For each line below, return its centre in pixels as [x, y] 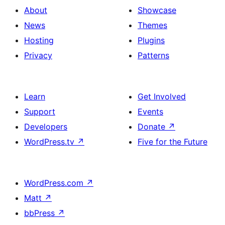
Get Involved [162, 96]
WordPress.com [55, 183]
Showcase [157, 10]
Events [150, 111]
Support [40, 111]
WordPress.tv [50, 142]
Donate [153, 127]
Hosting [39, 40]
